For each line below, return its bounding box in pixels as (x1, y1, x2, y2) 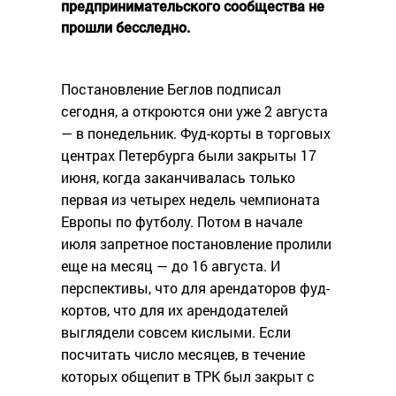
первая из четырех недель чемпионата (61, 190, 320, 209)
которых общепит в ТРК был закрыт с (61, 367, 315, 386)
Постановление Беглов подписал (61, 80, 281, 99)
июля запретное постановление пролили (61, 234, 331, 254)
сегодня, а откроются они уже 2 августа (61, 102, 328, 121)
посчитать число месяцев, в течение (61, 345, 305, 364)
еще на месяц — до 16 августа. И (61, 256, 280, 276)
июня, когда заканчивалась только (61, 168, 295, 187)
